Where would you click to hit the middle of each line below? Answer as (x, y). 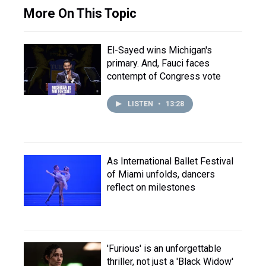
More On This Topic (80, 13)
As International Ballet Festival (170, 161)
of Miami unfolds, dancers (161, 174)
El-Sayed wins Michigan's (159, 50)
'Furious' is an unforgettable (164, 248)
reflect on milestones (151, 187)
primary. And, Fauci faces (158, 63)
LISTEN (141, 104)
